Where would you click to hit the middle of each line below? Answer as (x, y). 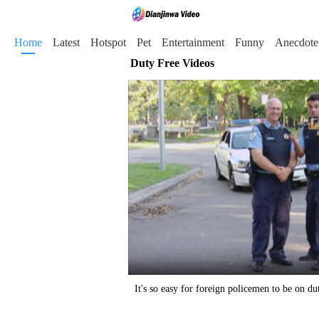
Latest (66, 42)
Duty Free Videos (172, 63)
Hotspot (108, 42)
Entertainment (193, 42)
